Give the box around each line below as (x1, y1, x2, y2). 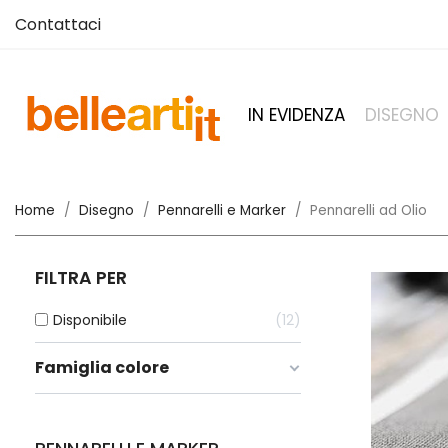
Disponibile (53, 310, 127, 331)
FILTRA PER (35, 266, 127, 291)
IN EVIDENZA (248, 103, 345, 127)
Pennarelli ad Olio (310, 201, 427, 220)
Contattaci (15, 13, 101, 36)
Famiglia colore (35, 356, 169, 380)
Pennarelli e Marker (158, 201, 286, 220)
